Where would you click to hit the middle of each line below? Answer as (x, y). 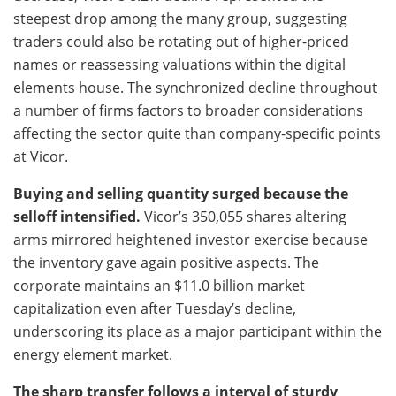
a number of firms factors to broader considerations (188, 111)
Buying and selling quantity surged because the (181, 194)
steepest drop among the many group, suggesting (180, 19)
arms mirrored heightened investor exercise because (190, 240)
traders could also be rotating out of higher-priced (181, 42)
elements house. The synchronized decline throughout (195, 88)
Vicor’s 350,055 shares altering (244, 217)
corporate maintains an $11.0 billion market (159, 286)
